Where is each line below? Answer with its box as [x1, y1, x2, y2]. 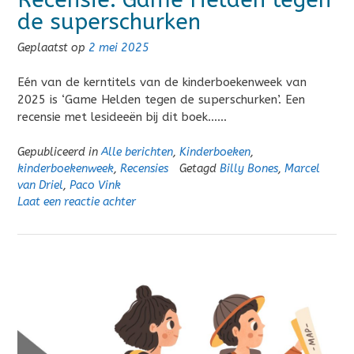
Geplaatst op [17, 40, 88, 55]
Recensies [120, 161, 168, 175]
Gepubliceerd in [17, 145, 101, 159]
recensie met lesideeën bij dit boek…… [17, 110, 227, 125]
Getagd [179, 161, 220, 175]
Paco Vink [70, 178, 121, 192]
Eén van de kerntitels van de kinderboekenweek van [17, 75, 307, 90]
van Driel [17, 178, 63, 192]
